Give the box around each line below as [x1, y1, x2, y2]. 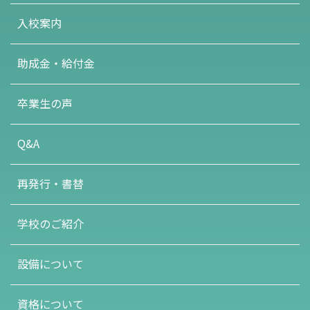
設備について [17, 255, 84, 272]
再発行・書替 [17, 175, 84, 192]
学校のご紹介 [17, 215, 84, 232]
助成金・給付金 [17, 55, 95, 71]
